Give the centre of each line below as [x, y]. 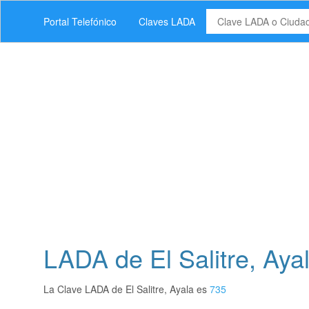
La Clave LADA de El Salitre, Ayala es [127, 289]
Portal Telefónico [80, 21]
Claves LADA [167, 21]
